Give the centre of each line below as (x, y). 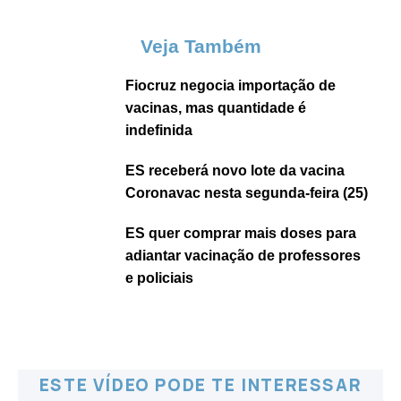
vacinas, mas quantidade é (216, 108)
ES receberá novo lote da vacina (235, 171)
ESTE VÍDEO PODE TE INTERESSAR (200, 385)
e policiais (159, 278)
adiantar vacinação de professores (243, 256)
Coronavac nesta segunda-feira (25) (247, 193)
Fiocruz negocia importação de (230, 85)
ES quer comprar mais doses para (241, 233)
